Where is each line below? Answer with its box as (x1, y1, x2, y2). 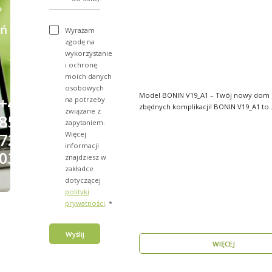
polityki (64, 186, 89, 196)
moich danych (64, 71, 112, 81)
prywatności (64, 198, 105, 208)
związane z (64, 106, 101, 115)
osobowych (64, 83, 104, 92)
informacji (64, 140, 99, 150)
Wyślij (65, 229, 84, 239)
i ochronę (64, 59, 97, 69)
